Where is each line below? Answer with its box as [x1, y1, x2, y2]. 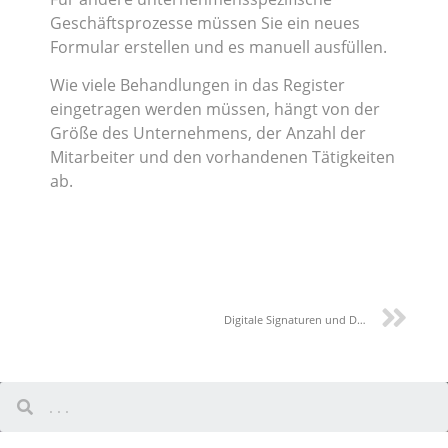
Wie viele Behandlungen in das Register [50, 74, 345, 97]
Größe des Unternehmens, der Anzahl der [50, 122, 366, 145]
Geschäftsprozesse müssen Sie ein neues [50, 11, 360, 34]
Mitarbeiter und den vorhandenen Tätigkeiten [50, 146, 395, 169]
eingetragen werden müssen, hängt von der [50, 98, 380, 121]
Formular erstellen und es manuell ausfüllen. [50, 35, 387, 58]
